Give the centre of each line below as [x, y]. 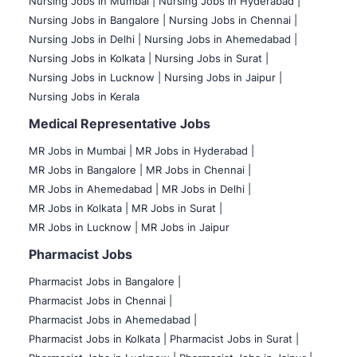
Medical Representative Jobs [120, 123]
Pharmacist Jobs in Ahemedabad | [113, 319]
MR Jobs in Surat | [177, 208]
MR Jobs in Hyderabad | [195, 150]
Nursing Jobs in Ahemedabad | [221, 39]
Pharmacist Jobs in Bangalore [103, 281]
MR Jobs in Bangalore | [86, 169]
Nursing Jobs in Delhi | [85, 39]
